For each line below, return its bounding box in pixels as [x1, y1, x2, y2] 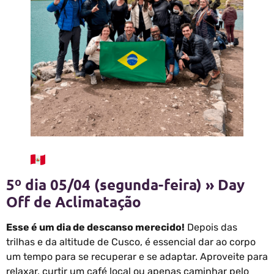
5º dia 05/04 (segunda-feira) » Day [6, 175, 245, 194]
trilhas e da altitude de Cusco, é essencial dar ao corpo [6, 236, 256, 248]
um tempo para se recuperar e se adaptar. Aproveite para [6, 251, 268, 263]
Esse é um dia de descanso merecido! [6, 221, 185, 234]
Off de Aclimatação [6, 192, 141, 212]
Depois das [185, 221, 237, 234]
